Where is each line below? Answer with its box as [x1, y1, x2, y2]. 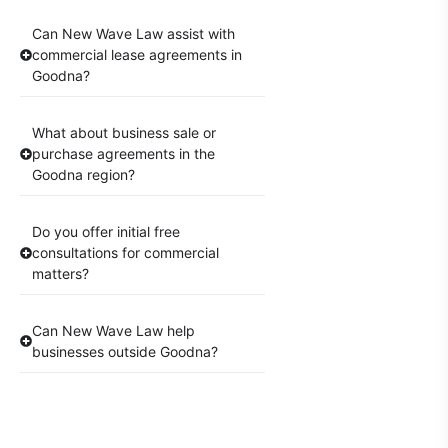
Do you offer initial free [32, 223, 180, 241]
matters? [32, 265, 89, 283]
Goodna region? [32, 166, 135, 184]
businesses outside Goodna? [32, 343, 218, 361]
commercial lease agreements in [32, 46, 242, 64]
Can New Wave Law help [32, 322, 195, 340]
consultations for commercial [32, 244, 219, 262]
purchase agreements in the [32, 145, 215, 163]
